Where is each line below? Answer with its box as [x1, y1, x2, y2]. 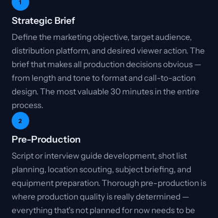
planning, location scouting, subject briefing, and [12, 164, 191, 174]
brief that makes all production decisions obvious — [12, 59, 201, 69]
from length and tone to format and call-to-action [12, 73, 196, 83]
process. [12, 100, 43, 110]
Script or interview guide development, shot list [12, 151, 187, 161]
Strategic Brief [12, 15, 75, 26]
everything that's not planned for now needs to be [12, 205, 195, 215]
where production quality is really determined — [12, 192, 189, 201]
